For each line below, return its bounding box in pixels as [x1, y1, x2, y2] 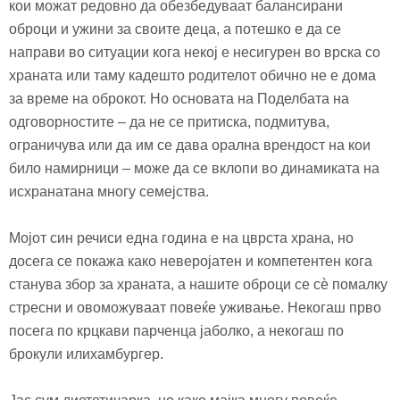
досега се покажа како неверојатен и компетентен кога [9, 253, 372, 269]
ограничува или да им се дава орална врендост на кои [9, 137, 371, 153]
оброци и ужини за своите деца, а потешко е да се [9, 21, 341, 37]
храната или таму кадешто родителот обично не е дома [9, 67, 376, 83]
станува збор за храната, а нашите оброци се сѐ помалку [9, 276, 387, 292]
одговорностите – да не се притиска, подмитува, [9, 113, 329, 129]
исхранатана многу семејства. [9, 183, 209, 199]
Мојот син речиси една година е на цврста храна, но [9, 229, 354, 246]
